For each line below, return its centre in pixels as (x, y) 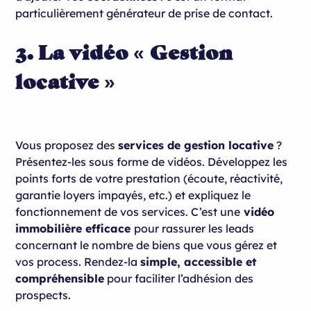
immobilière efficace (75, 228)
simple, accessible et (199, 261)
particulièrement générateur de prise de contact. (146, 13)
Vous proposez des (67, 145)
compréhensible (60, 278)
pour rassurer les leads (194, 228)
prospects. (43, 295)
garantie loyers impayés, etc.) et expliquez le (133, 195)
